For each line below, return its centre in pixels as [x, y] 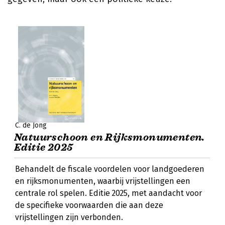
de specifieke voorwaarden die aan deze [89, 205]
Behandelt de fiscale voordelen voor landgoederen [110, 169]
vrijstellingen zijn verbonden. [69, 217]
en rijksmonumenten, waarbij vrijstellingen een [103, 181]
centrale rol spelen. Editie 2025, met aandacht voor [108, 193]
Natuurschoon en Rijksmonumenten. [109, 137]
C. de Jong [31, 125]
